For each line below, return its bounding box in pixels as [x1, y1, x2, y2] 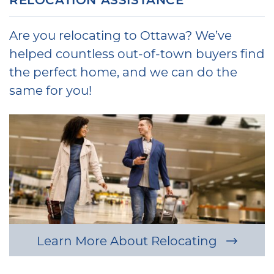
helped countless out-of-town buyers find [9, 45, 265, 62]
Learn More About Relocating [37, 232, 221, 249]
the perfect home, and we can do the [9, 64, 237, 80]
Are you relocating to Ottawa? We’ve [9, 27, 232, 43]
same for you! [9, 82, 92, 98]
